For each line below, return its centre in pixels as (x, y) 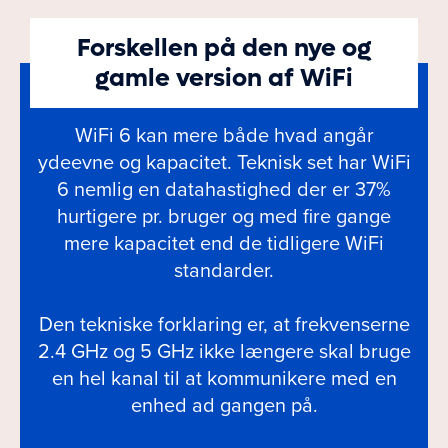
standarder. (224, 270)
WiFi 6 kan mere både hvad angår (224, 135)
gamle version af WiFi (224, 77)
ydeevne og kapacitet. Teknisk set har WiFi (224, 162)
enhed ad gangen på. (224, 405)
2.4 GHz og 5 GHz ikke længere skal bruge (224, 351)
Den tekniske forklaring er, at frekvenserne (224, 324)
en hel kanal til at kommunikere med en (224, 378)
